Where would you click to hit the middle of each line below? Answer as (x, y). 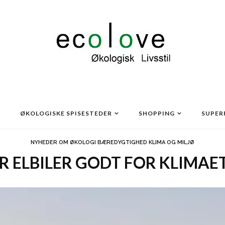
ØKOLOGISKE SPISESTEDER (66, 113)
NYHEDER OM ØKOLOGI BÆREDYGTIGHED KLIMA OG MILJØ (113, 142)
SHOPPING (157, 113)
